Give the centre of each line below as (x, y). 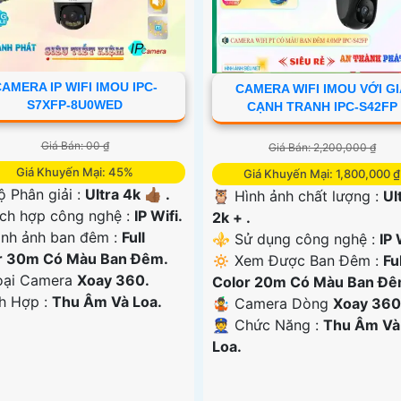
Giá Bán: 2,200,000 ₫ (322, 147)
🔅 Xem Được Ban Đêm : (297, 260)
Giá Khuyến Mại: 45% (75, 171)
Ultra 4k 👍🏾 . (128, 194)
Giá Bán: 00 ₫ (75, 145)
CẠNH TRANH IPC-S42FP (322, 106)
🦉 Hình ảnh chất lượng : (297, 196)
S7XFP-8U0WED (75, 104)
